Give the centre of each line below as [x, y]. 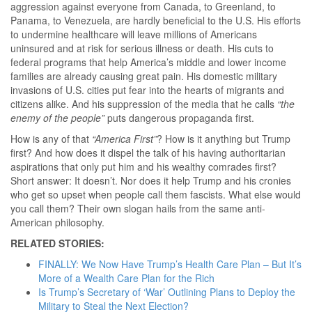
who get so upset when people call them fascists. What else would [156, 195]
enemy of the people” [57, 118]
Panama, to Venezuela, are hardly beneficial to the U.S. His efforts [156, 21]
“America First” [124, 139]
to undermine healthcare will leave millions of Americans [134, 34]
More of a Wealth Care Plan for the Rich [126, 278]
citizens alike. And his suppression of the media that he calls [144, 104]
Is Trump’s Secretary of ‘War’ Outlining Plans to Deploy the [167, 292]
